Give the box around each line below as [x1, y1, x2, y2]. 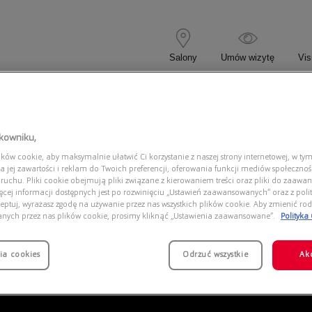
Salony [169, 52, 197, 63]
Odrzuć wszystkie [182, 251, 249, 260]
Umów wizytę [221, 52, 274, 63]
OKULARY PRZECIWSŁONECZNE [114, 93, 256, 103]
